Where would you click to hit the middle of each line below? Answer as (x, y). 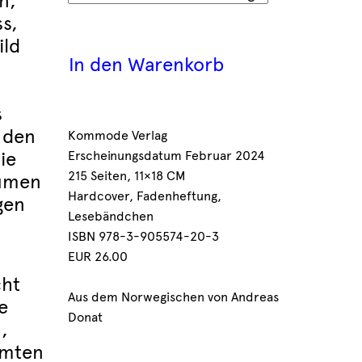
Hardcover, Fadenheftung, (144, 196)
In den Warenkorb (146, 65)
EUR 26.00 (97, 257)
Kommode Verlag (117, 135)
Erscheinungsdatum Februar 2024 (166, 156)
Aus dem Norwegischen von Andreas (173, 297)
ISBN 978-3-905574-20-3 (143, 236)
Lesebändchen (110, 216)
